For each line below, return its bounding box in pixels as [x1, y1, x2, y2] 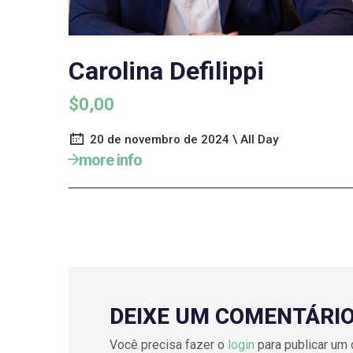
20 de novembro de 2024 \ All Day [90, 132, 278, 147]
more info [79, 150, 143, 170]
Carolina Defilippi [69, 56, 264, 87]
